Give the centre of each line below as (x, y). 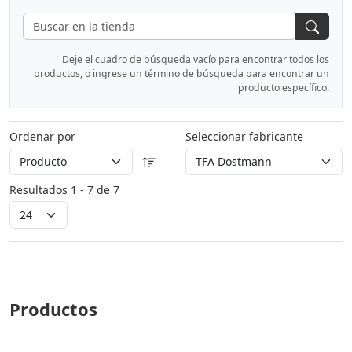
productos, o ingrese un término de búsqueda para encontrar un (181, 73)
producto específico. (284, 87)
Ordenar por (42, 136)
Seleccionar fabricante (244, 136)
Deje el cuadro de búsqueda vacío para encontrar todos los (196, 59)
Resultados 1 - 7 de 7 (64, 189)
